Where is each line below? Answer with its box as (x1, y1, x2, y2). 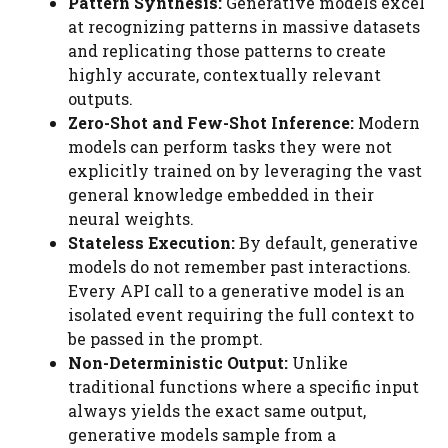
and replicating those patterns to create (68, 40, 386, 61)
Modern (354, 112, 420, 133)
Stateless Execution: (68, 232, 235, 253)
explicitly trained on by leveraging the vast (68, 160, 422, 181)
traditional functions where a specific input (68, 376, 419, 397)
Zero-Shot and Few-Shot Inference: (68, 112, 354, 133)
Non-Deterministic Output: (68, 352, 288, 373)
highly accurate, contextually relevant (68, 64, 381, 85)
